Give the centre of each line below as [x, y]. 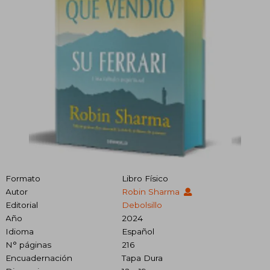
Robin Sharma [152, 191]
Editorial [22, 205]
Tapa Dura [142, 258]
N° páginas [28, 244]
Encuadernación [39, 258]
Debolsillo [142, 205]
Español [138, 231]
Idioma [20, 231]
